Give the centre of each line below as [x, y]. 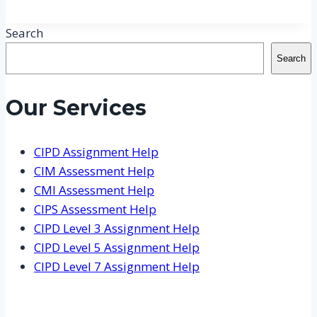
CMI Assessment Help [94, 190]
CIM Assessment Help [94, 171]
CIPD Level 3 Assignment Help [117, 228]
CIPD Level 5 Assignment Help [117, 247]
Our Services [76, 108]
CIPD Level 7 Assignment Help [117, 266]
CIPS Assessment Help [95, 209]
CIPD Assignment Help [96, 151]
